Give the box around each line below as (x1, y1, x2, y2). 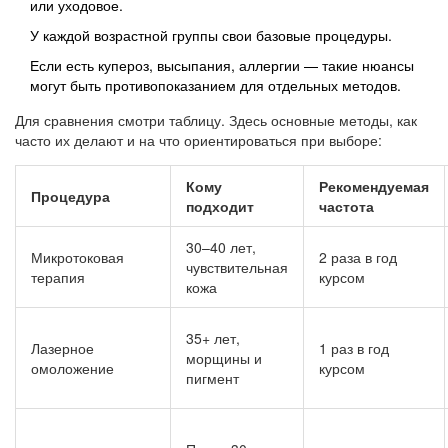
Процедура (31, 186, 110, 207)
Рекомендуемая (319, 176, 429, 197)
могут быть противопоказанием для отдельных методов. (30, 75, 401, 96)
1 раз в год (319, 338, 389, 359)
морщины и (186, 348, 262, 369)
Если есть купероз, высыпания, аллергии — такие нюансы (30, 55, 414, 76)
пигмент (186, 368, 239, 389)
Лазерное (31, 338, 94, 359)
